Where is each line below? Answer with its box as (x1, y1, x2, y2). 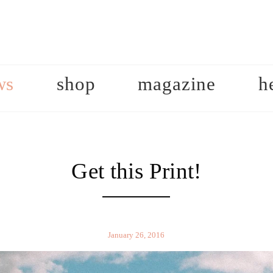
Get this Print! (71, 158, 202, 183)
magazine (138, 73, 216, 94)
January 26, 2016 (108, 230, 165, 239)
